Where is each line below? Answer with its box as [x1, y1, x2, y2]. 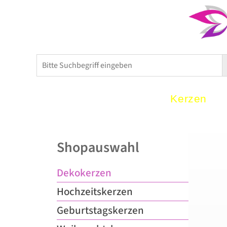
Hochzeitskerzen [57, 184, 133, 199]
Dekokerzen [57, 165, 111, 180]
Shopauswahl [57, 137, 139, 158]
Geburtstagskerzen [57, 203, 144, 218]
